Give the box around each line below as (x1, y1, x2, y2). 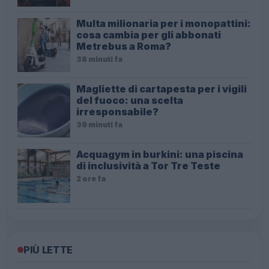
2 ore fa (76, 174, 106, 183)
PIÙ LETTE (23, 243, 73, 256)
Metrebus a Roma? (76, 40, 171, 52)
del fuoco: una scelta (76, 94, 183, 106)
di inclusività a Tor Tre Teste (76, 159, 220, 172)
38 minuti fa (76, 54, 122, 64)
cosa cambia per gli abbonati (76, 28, 221, 41)
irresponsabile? (76, 105, 159, 118)
